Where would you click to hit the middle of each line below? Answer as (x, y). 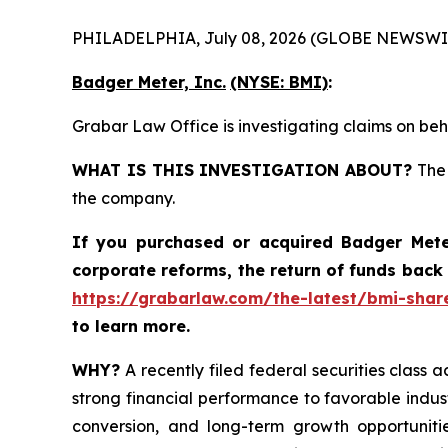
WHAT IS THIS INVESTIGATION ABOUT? (242, 170)
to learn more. (131, 326)
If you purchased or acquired (207, 242)
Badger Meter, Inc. (149, 82)
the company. (123, 198)
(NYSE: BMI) (279, 82)
